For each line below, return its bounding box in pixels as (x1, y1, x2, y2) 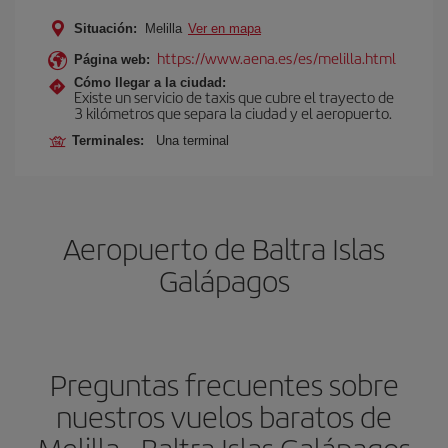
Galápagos (158, 259, 290, 301)
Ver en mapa (188, 21, 261, 36)
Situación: (74, 21, 137, 36)
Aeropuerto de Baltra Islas (63, 227, 385, 269)
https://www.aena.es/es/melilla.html (157, 47, 396, 68)
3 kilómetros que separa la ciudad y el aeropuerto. (74, 102, 392, 123)
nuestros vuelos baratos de (56, 395, 392, 437)
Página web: (74, 52, 150, 67)
